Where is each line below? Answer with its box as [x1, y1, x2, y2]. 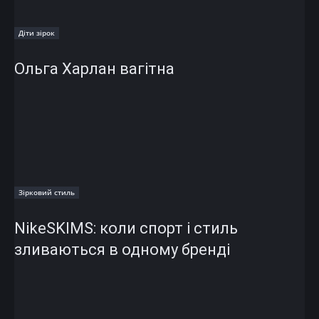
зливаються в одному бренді [14, 240, 230, 258]
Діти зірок [19, 27, 55, 38]
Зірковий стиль [19, 187, 75, 197]
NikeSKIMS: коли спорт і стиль [14, 219, 238, 237]
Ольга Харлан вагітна [14, 59, 174, 78]
